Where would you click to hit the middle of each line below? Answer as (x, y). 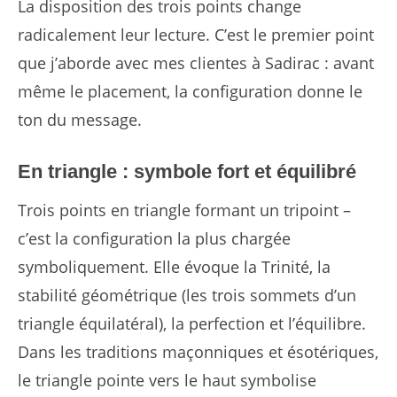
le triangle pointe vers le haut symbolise (167, 381)
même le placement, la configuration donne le (190, 92)
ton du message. (80, 120)
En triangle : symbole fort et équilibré (187, 172)
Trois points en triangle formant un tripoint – (184, 210)
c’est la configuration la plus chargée (154, 239)
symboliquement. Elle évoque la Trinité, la (174, 267)
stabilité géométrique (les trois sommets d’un (187, 296)
